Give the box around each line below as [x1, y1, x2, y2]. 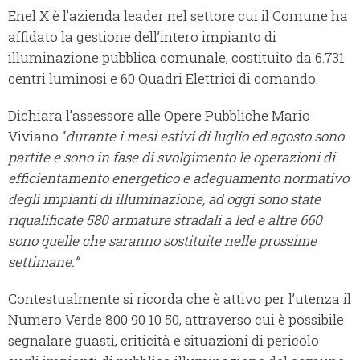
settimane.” [8, 252, 79, 272]
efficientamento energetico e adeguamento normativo [8, 169, 349, 188]
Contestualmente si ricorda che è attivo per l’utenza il [8, 289, 351, 309]
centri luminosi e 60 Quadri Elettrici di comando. [8, 69, 318, 88]
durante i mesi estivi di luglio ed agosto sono [66, 127, 344, 146]
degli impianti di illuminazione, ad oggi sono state [8, 190, 321, 209]
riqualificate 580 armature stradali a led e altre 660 [8, 211, 322, 230]
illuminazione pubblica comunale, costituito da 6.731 [8, 48, 345, 67]
